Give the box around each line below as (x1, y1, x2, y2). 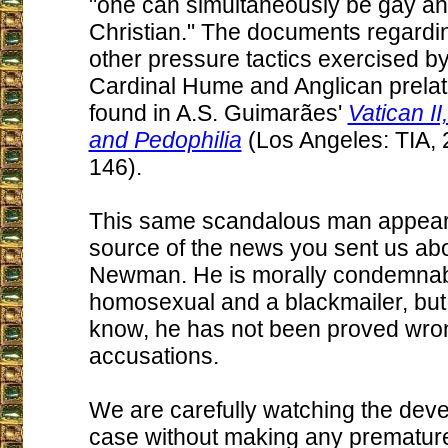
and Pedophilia (88, 127, 242, 153)
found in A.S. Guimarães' (88, 100, 348, 126)
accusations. (88, 343, 219, 369)
